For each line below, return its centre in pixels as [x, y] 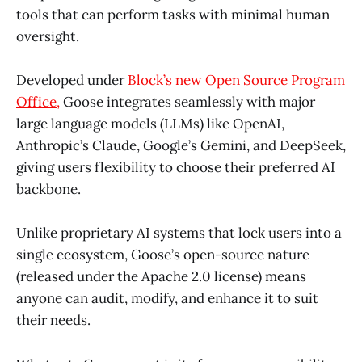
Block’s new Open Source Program [236, 80]
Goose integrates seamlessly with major [187, 102]
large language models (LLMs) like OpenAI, [150, 124]
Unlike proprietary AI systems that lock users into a [179, 233]
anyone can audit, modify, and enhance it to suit [167, 299]
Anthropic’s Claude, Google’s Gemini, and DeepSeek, [181, 146]
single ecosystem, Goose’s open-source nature [163, 255]
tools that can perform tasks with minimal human [173, 14]
